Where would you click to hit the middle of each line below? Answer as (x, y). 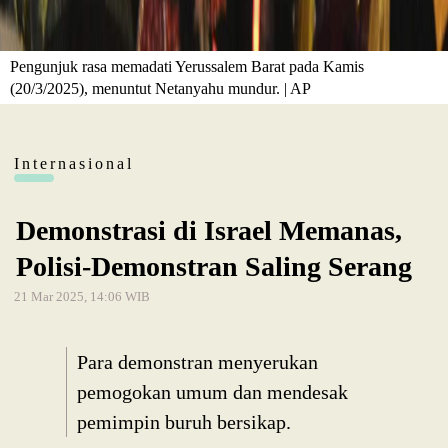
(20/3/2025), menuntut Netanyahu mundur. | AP (161, 88)
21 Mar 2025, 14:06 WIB (82, 297)
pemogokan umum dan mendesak (212, 392)
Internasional (74, 164)
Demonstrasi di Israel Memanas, (209, 231)
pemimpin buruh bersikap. (184, 422)
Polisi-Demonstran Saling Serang (214, 267)
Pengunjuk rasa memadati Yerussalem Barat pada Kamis (187, 66)
